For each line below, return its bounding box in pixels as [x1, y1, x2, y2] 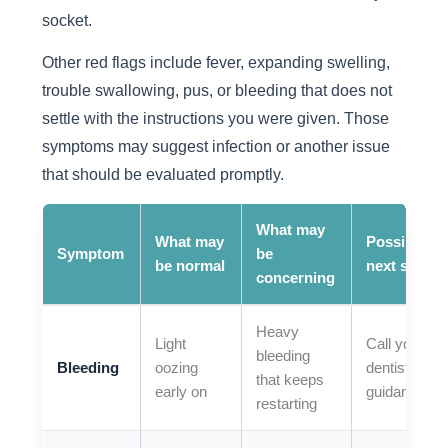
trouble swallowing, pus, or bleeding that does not [41, 81, 392, 100]
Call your [366, 335, 425, 352]
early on [155, 383, 208, 400]
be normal [155, 257, 226, 274]
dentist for [366, 359, 431, 376]
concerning [256, 269, 336, 286]
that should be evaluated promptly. [41, 165, 284, 184]
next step [366, 257, 431, 274]
